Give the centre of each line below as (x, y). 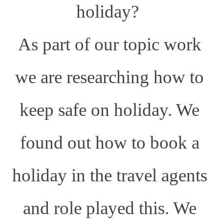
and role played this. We (109, 208)
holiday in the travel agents (109, 175)
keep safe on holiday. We (109, 109)
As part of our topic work (109, 44)
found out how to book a (109, 142)
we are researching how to (109, 77)
